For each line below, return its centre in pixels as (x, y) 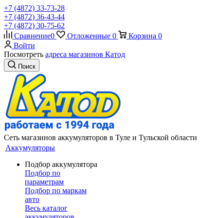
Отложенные (89, 36)
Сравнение (32, 36)
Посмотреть (25, 54)
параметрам (44, 182)
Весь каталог (46, 208)
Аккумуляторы (30, 148)
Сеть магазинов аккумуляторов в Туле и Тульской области (100, 137)
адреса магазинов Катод (85, 54)
